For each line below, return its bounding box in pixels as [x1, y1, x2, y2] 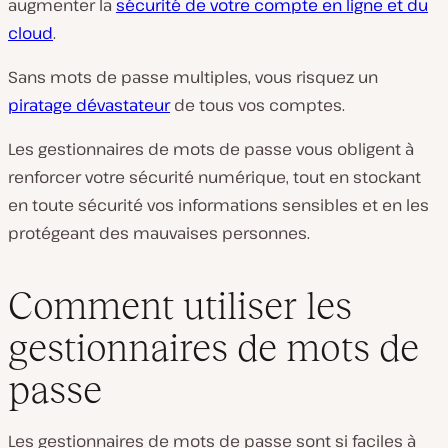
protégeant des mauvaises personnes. [8, 221, 310, 244]
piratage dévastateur [8, 93, 170, 116]
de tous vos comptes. [170, 93, 345, 116]
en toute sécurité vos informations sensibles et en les [8, 193, 429, 216]
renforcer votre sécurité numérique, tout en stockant [8, 165, 421, 188]
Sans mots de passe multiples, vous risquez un [8, 65, 378, 88]
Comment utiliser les [8, 284, 352, 328]
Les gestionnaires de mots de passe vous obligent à [8, 137, 414, 160]
